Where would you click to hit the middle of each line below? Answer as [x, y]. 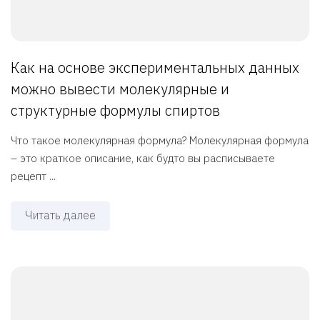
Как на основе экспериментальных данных [155, 68]
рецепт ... [33, 176]
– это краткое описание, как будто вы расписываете [143, 159]
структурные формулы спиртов [115, 111]
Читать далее [60, 215]
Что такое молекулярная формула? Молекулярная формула [160, 141]
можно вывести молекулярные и [120, 89]
